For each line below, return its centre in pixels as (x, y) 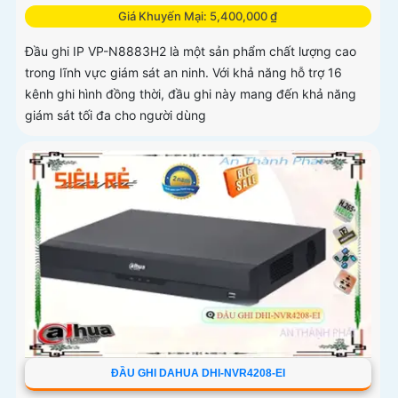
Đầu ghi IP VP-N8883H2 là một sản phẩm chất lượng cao (191, 52)
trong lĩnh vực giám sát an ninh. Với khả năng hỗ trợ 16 (183, 73)
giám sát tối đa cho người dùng (115, 115)
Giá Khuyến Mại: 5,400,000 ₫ (198, 16)
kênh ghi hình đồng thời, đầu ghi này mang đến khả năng (191, 94)
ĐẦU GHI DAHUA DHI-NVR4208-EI (198, 373)
